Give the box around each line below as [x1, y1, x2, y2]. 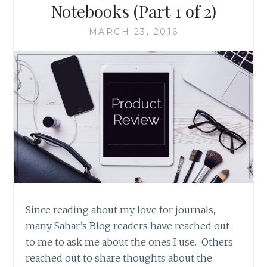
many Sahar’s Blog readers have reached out [26, 220, 230, 232]
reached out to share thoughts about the [26, 252, 213, 265]
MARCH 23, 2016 [88, 26, 179, 38]
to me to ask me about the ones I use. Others [26, 236, 234, 249]
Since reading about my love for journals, [26, 204, 216, 216]
